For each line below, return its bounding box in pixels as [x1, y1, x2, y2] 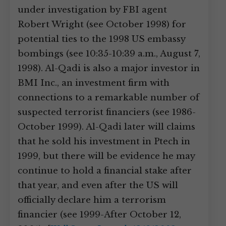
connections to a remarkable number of [18, 92, 199, 103]
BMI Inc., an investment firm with [18, 78, 169, 88]
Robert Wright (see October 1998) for [18, 19, 186, 30]
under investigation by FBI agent [18, 5, 167, 15]
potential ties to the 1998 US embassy [18, 34, 185, 44]
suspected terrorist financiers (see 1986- [18, 107, 196, 118]
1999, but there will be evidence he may [18, 151, 195, 161]
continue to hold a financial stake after [18, 165, 192, 176]
